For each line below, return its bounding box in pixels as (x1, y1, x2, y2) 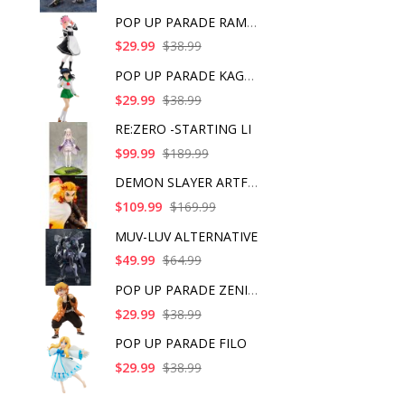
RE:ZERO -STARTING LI (114, 120, 251, 138)
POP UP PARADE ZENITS (247, 280, 258, 298)
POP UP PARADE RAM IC (246, 13, 257, 31)
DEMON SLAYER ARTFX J (247, 174, 258, 192)
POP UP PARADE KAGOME (243, 66, 254, 84)
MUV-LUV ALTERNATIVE (114, 227, 258, 245)
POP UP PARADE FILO (114, 334, 247, 353)
